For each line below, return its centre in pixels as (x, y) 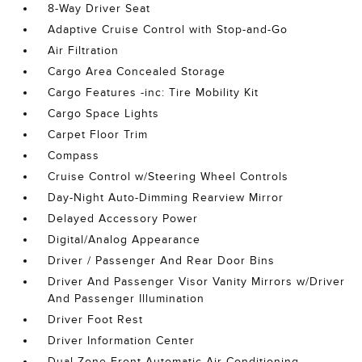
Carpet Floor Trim (98, 134)
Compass (74, 155)
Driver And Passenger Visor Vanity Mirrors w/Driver (197, 281)
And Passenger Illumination (126, 298)
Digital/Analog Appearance (124, 239)
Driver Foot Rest (96, 319)
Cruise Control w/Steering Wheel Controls (168, 176)
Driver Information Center (122, 340)
